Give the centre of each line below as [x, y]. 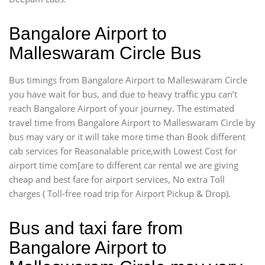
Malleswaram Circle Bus [105, 53]
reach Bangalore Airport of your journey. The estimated [122, 108]
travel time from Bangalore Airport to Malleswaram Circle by [132, 122]
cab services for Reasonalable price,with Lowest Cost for [123, 151]
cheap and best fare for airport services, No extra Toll [117, 179]
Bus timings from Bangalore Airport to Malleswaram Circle [128, 80]
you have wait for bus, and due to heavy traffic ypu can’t [123, 94]
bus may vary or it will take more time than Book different [127, 137]
